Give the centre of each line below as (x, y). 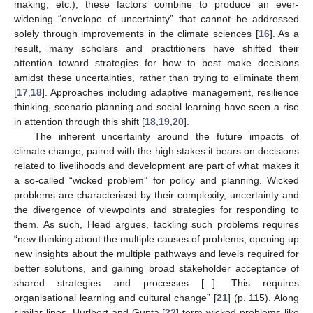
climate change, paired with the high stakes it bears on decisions (156, 151)
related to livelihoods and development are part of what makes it (156, 166)
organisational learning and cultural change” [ (115, 298)
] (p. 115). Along (263, 298)
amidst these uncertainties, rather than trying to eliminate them (156, 78)
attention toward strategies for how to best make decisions (156, 63)
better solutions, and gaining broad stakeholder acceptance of (156, 269)
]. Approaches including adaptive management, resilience (170, 93)
